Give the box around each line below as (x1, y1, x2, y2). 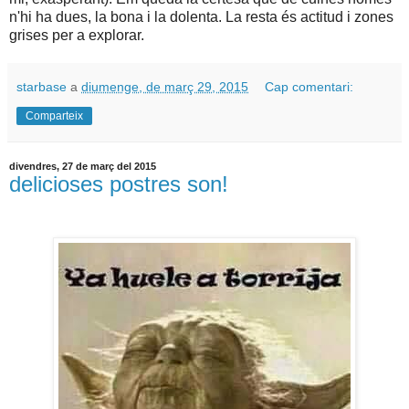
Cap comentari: (265, 79, 354, 95)
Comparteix (26, 110, 83, 123)
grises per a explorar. (9, 27, 144, 44)
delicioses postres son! (9, 172, 228, 197)
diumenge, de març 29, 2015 (81, 79, 248, 95)
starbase (16, 79, 67, 95)
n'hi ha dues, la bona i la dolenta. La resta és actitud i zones (9, 9, 393, 26)
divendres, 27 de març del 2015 (9, 161, 156, 173)
